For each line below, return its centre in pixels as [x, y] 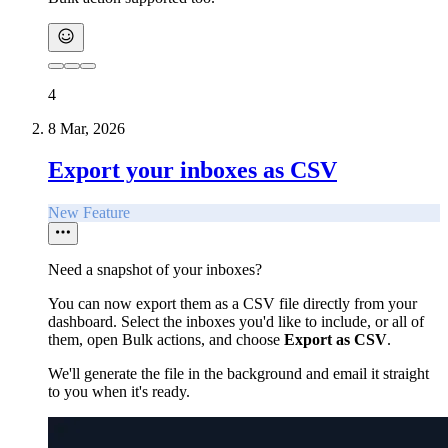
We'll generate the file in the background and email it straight [238, 374]
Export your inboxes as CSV [192, 170]
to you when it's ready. [119, 392]
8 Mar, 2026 [86, 128]
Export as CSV [335, 340]
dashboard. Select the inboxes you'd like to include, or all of [236, 322]
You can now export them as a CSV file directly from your [232, 304]
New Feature [89, 213]
